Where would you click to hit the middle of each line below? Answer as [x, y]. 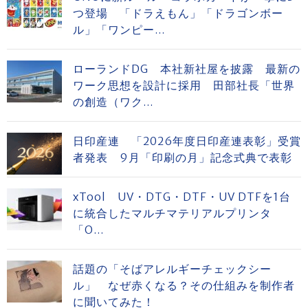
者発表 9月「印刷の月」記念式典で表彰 [183, 157]
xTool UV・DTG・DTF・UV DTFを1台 [182, 196]
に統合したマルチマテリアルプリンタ [172, 213]
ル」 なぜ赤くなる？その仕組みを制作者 [184, 285]
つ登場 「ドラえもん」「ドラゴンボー [178, 13]
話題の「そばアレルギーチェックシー [172, 268]
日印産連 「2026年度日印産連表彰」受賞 [187, 141]
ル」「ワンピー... [119, 29]
